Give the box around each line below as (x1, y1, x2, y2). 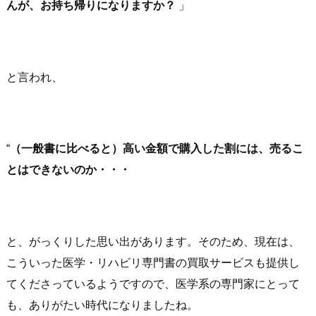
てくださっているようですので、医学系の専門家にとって (6, 277, 300, 290)
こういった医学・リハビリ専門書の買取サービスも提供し (6, 256, 300, 269)
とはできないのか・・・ (6, 164, 130, 176)
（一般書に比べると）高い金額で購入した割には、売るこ (10, 142, 303, 155)
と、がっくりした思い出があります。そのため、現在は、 (6, 235, 300, 248)
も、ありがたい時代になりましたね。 (6, 298, 198, 311)
